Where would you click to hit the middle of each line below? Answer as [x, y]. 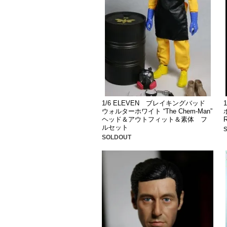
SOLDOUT [117, 137]
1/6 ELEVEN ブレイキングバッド [154, 103]
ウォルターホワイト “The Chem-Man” [157, 111]
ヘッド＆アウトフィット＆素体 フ [155, 120]
